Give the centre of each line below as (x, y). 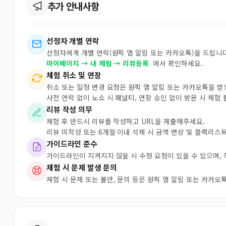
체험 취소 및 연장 (74, 75)
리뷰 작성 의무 (69, 109)
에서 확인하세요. (177, 63)
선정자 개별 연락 (73, 41)
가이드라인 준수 (72, 144)
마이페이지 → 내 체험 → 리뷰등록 (98, 63)
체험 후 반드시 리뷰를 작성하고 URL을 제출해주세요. (126, 121)
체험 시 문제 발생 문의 (82, 167)
